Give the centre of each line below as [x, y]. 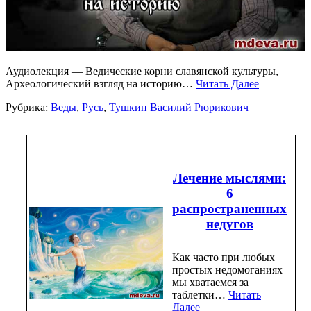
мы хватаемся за [210, 283]
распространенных [229, 208]
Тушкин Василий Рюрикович [179, 107]
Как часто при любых [224, 258]
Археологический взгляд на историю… [101, 83]
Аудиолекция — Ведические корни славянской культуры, [142, 71]
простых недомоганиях [227, 270]
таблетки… [200, 295]
